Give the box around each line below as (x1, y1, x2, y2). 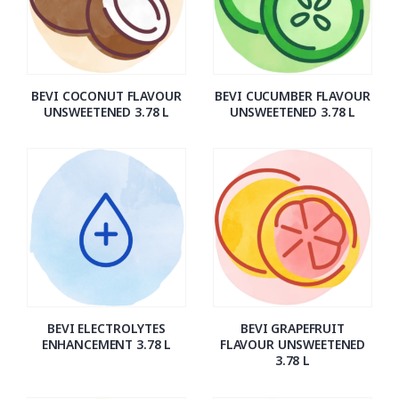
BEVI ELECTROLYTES (47, 320, 166, 338)
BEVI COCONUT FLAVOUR (31, 86, 182, 104)
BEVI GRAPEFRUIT (240, 320, 345, 338)
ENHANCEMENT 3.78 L (41, 336, 172, 354)
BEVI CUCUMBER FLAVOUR (215, 86, 370, 104)
